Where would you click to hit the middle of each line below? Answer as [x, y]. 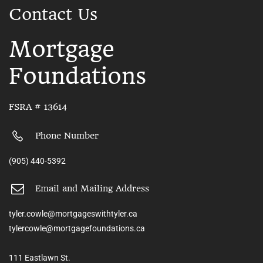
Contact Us [53, 14]
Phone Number [67, 136]
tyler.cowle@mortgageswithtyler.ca [73, 213]
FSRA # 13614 [38, 107]
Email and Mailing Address [92, 189]
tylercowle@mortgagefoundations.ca [77, 228]
